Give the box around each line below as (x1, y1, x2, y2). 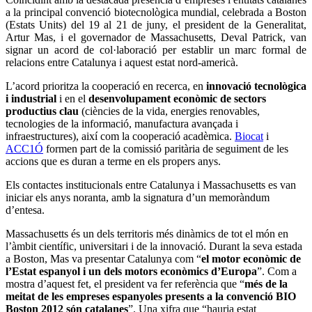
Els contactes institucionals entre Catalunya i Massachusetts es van (6, 179, 296, 192)
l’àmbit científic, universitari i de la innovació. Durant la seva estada (6, 240, 302, 253)
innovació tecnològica (206, 80, 306, 93)
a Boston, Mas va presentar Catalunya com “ (6, 253, 201, 265)
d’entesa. (6, 204, 45, 217)
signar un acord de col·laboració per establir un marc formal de (6, 44, 306, 56)
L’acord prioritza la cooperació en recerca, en (6, 80, 206, 93)
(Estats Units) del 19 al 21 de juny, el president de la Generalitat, (6, 19, 306, 31)
